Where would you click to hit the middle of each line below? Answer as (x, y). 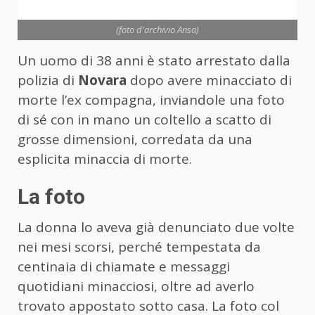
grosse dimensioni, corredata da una (135, 139)
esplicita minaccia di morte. (105, 159)
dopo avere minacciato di (209, 80)
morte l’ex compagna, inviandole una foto (151, 99)
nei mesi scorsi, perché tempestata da (139, 246)
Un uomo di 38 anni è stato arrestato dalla (154, 60)
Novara (102, 80)
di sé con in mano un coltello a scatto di (144, 119)
